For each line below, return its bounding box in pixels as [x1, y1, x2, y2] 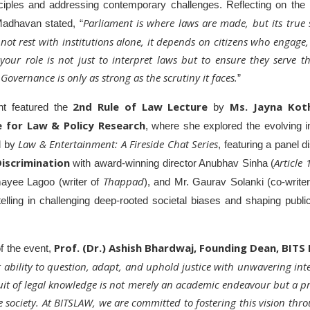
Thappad [102, 174, 144, 188]
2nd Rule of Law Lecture [73, 100, 214, 113]
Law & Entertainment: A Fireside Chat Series [18, 137, 218, 151]
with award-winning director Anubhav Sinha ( [69, 158, 275, 169]
